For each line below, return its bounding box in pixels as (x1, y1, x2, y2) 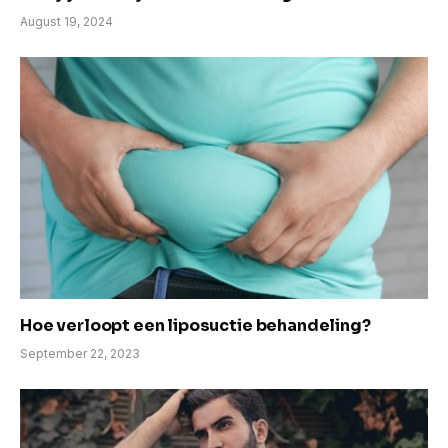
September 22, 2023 (20, 346, 140, 362)
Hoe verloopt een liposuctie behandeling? (20, 315, 371, 337)
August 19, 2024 (20, 13, 113, 29)
